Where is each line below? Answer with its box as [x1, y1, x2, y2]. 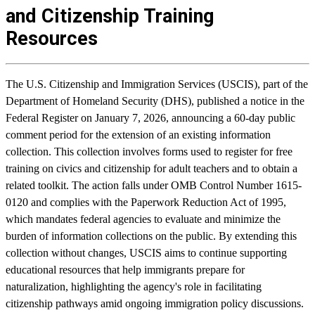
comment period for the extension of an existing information [6, 128, 271, 141]
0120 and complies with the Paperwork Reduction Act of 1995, [6, 195, 286, 208]
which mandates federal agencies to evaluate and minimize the [6, 212, 281, 225]
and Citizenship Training [6, 5, 214, 28]
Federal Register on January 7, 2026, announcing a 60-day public [6, 111, 295, 124]
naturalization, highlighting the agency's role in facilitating [6, 280, 262, 292]
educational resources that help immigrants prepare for [6, 263, 245, 276]
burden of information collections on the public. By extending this [6, 229, 297, 242]
